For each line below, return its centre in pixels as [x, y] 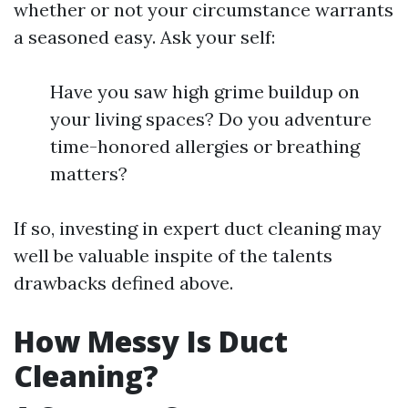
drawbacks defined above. [123, 283]
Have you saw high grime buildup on [205, 92]
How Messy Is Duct [151, 341]
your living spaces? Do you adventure [211, 119]
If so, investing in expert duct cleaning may [198, 228]
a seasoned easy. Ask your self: [144, 37]
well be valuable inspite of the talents [173, 255]
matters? [89, 173]
